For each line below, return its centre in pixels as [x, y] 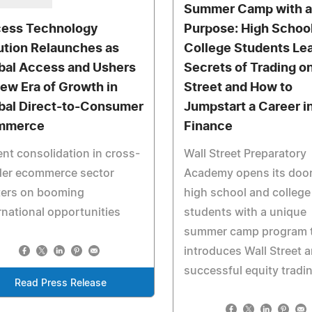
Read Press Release [60, 283]
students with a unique [245, 212]
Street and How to [239, 88]
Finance [209, 127]
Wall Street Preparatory [245, 154]
